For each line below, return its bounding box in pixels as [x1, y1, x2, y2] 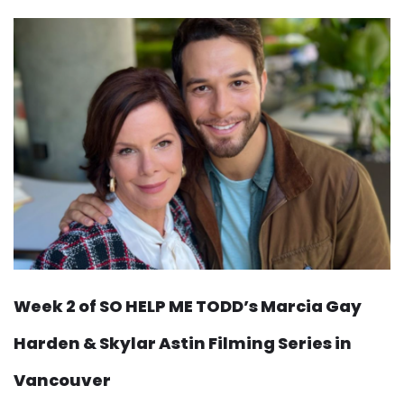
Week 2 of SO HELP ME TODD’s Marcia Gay [14, 294, 362, 317]
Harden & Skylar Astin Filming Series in [14, 331, 352, 354]
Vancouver [14, 368, 111, 391]
